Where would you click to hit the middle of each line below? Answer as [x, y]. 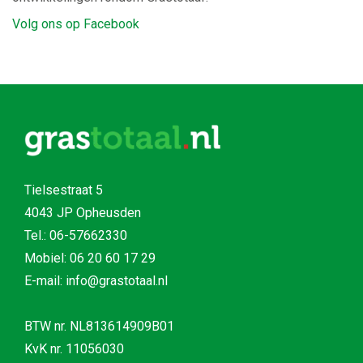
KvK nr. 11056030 [74, 348]
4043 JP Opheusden [83, 212]
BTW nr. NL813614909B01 [99, 326]
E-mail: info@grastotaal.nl [96, 280]
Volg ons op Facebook [76, 23]
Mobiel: [47, 258]
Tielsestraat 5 [64, 190]
